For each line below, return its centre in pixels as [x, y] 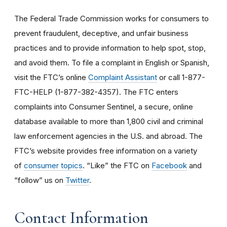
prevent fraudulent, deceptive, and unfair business [101, 33]
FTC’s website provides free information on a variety [106, 150]
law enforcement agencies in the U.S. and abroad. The [108, 136]
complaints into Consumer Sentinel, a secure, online [104, 106]
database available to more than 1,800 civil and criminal [109, 121]
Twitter [77, 180]
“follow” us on [40, 180]
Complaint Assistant [123, 77]
